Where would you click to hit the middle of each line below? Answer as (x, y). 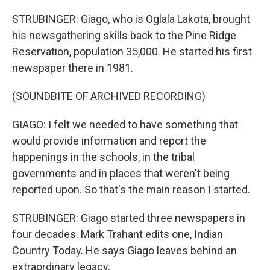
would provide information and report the (109, 141)
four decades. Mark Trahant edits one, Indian (118, 234)
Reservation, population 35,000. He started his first (132, 52)
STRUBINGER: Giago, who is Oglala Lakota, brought (131, 19)
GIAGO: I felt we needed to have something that (125, 124)
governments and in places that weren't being (121, 173)
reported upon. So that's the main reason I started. (131, 190)
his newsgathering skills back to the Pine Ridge (124, 35)
